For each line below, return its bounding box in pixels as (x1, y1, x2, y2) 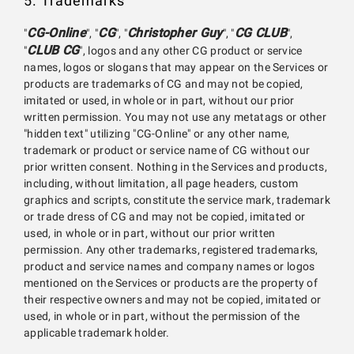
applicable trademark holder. (24, 326, 170, 340)
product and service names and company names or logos (24, 260, 315, 273)
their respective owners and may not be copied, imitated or (24, 293, 322, 307)
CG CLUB (234, 25, 287, 40)
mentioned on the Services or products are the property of (24, 277, 318, 290)
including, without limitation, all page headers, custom (24, 177, 299, 190)
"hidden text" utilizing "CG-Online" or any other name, (24, 127, 290, 141)
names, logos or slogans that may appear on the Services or (24, 61, 329, 74)
